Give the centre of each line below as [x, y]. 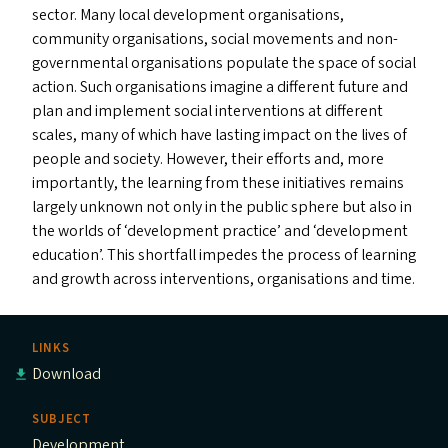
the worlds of [78, 231]
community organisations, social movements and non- [215, 39]
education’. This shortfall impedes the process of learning [224, 255]
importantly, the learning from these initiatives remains [218, 183]
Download [66, 374]
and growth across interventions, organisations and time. [223, 279]
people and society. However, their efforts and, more [208, 159]
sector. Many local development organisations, [188, 15]
